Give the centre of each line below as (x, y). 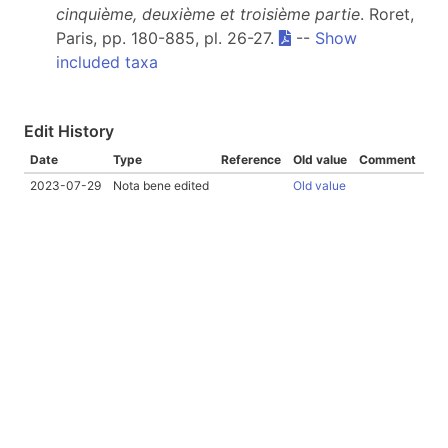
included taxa (107, 62)
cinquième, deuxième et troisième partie (208, 14)
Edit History (69, 131)
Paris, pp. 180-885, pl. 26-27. (167, 38)
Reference (251, 159)
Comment (387, 159)
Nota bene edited (161, 185)
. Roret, (387, 14)
